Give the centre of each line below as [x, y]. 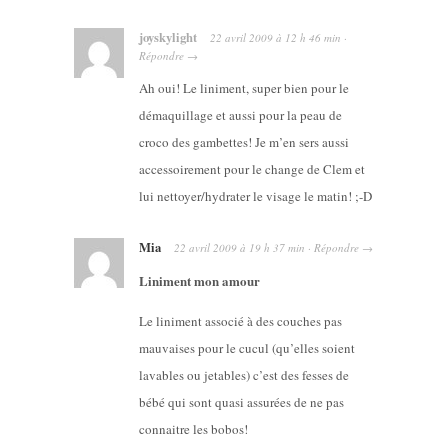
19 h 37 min [277, 247]
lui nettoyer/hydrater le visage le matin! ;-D [255, 195]
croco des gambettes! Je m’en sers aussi [244, 141]
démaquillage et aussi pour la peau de [240, 114]
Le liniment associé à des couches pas [240, 320]
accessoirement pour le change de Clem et [252, 168]
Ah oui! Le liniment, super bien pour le [244, 87]
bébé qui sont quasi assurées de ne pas [241, 401]
